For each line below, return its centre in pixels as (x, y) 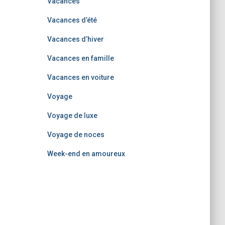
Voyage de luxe (72, 116)
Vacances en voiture (80, 77)
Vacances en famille (80, 58)
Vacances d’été (72, 20)
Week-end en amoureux (86, 154)
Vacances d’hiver (75, 39)
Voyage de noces (76, 135)
